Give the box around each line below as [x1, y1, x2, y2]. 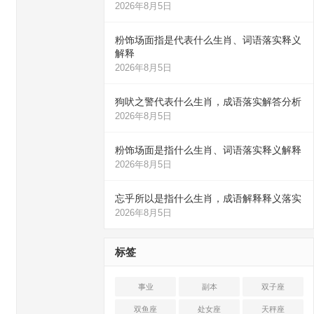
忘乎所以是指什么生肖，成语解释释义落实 [115, 193, 301, 204]
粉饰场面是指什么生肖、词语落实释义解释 [115, 144, 301, 156]
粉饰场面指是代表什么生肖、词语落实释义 [115, 34, 301, 46]
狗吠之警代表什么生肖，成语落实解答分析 [115, 96, 301, 107]
